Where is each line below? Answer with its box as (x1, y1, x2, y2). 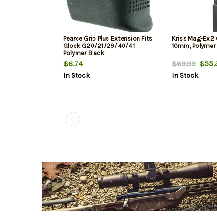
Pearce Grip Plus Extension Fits (63, 35, 153, 43)
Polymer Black (63, 49, 104, 57)
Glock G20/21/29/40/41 (63, 42, 135, 50)
